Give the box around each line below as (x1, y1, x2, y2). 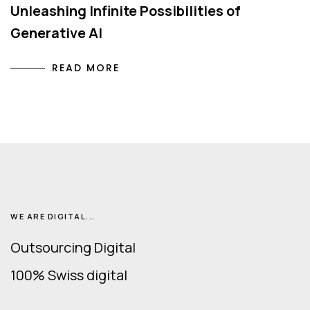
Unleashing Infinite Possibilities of (10, 1, 241, 21)
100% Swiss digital (10, 266, 127, 285)
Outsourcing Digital (10, 238, 136, 257)
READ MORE (52, 61, 120, 75)
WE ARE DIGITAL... (10, 211, 95, 222)
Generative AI (10, 24, 102, 43)
